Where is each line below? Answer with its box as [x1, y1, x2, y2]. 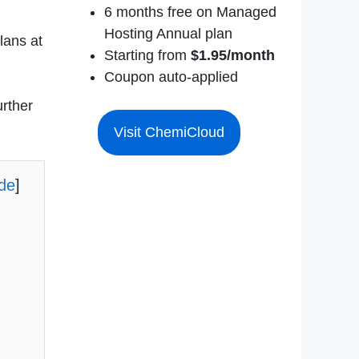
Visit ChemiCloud [114, 124, 224, 141]
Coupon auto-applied [104, 69, 238, 86]
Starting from [104, 47, 191, 64]
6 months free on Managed [104, 4, 276, 21]
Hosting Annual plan [104, 26, 232, 42]
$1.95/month [191, 47, 275, 64]
